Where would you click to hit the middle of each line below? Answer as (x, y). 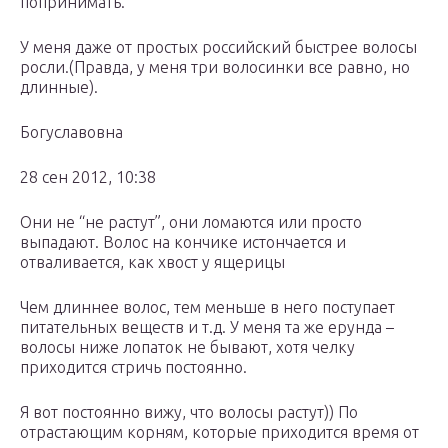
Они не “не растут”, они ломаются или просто (191, 222)
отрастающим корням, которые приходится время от (219, 432)
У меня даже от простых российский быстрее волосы (218, 47)
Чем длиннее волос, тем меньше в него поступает (207, 307)
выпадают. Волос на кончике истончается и (183, 242)
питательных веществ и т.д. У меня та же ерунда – (207, 327)
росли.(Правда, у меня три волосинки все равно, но (215, 67)
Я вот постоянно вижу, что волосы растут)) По (189, 412)
